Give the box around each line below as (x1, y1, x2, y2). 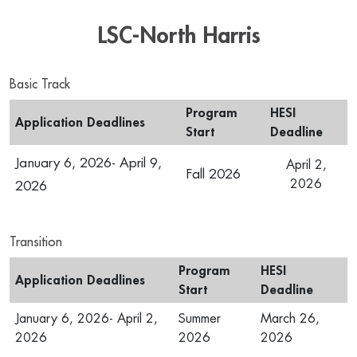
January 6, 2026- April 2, (15, 312, 158, 325)
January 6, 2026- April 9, (15, 156, 162, 170)
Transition (10, 236, 62, 249)
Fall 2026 (186, 167, 241, 181)
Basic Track (10, 78, 70, 91)
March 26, (261, 312, 320, 325)
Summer (178, 312, 221, 325)
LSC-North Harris (96, 25, 261, 47)
